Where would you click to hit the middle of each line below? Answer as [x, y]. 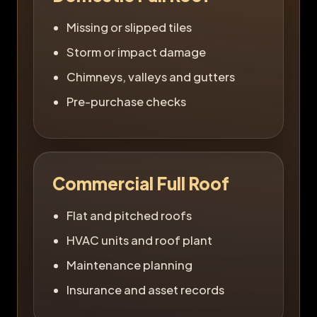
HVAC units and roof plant [139, 240]
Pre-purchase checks [126, 101]
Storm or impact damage [136, 52]
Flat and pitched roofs [129, 215]
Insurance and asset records [145, 289]
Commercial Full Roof [141, 183]
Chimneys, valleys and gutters [151, 76]
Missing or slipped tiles [129, 27]
